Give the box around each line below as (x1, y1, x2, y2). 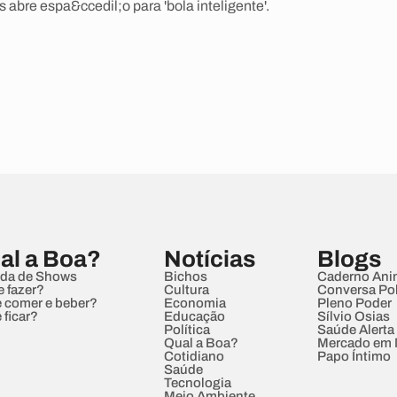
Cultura (163, 283, 209, 297)
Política (163, 323, 210, 337)
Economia (163, 296, 226, 310)
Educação (163, 309, 225, 323)
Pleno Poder (316, 296, 392, 310)
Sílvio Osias (316, 309, 390, 323)
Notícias (163, 246, 255, 271)
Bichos (163, 269, 207, 284)
